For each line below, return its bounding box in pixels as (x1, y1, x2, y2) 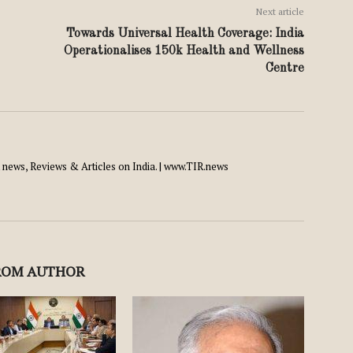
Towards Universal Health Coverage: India (65, 28, 304, 40)
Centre (266, 62, 304, 75)
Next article (256, 6, 304, 17)
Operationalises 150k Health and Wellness (64, 45, 304, 58)
